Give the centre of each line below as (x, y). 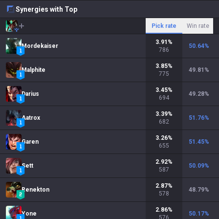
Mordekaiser (40, 46)
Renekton (35, 190)
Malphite (33, 70)
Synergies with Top (46, 9)
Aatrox (31, 118)
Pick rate (164, 26)
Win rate (198, 26)
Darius (30, 94)
